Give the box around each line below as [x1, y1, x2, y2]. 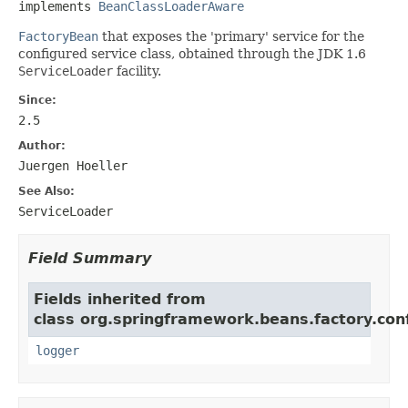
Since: [18, 93, 56, 107]
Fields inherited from [34, 290, 206, 308]
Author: [18, 138, 66, 152]
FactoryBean [18, 28, 98, 44]
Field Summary [28, 249, 151, 267]
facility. [113, 63, 161, 78]
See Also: [18, 184, 75, 198]
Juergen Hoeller [18, 158, 127, 173]
